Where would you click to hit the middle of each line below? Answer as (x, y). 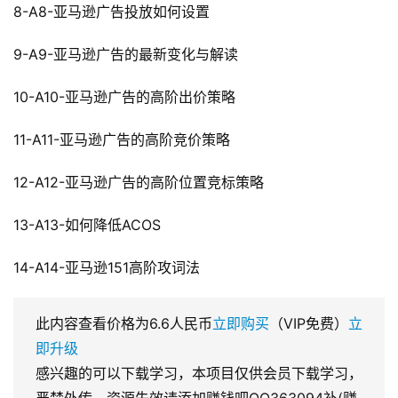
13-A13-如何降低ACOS (87, 225)
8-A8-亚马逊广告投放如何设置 (111, 12)
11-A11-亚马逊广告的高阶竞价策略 (122, 140)
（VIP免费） (309, 324)
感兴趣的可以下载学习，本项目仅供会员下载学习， (199, 374)
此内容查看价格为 (92, 324)
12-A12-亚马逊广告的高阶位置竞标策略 (139, 183)
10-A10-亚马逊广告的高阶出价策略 (124, 97)
